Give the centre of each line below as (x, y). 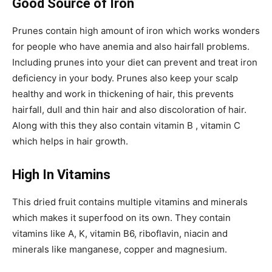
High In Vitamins (61, 175)
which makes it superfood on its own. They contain (121, 218)
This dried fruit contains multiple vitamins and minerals (130, 202)
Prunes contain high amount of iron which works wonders (136, 31)
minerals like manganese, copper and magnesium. (120, 250)
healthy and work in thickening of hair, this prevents (123, 94)
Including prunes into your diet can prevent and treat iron (135, 63)
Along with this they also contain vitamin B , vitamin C (126, 126)
